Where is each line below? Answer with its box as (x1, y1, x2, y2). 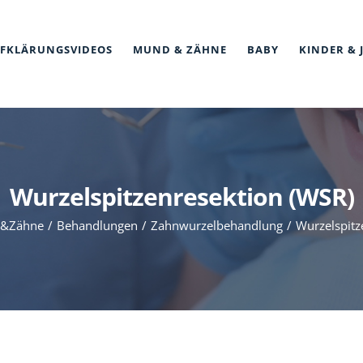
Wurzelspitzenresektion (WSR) (9, 179, 354, 213)
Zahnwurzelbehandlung (150, 216, 283, 233)
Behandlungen (56, 216, 138, 233)
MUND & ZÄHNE (133, 42, 227, 57)
